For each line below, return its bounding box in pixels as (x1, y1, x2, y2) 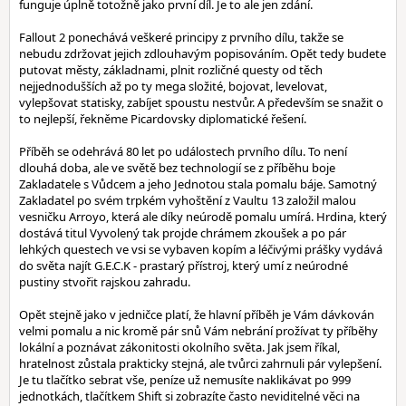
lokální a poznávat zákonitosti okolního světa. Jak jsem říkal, (19, 339, 340, 355)
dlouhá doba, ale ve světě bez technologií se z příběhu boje (19, 159, 335, 176)
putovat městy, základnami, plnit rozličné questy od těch (19, 62, 323, 78)
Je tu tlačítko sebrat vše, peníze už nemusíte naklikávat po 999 (19, 372, 351, 388)
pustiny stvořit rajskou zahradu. (19, 274, 190, 290)
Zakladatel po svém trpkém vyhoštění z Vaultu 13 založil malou (19, 192, 356, 208)
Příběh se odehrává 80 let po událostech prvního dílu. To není (19, 143, 347, 159)
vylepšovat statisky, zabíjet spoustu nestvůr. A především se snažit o (19, 94, 383, 111)
